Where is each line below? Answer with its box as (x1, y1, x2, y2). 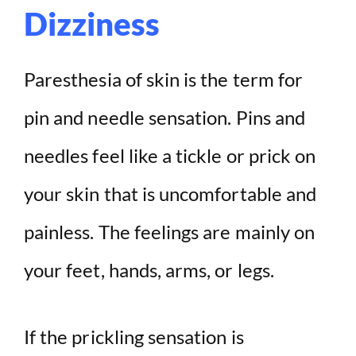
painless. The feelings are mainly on (24, 220, 315, 244)
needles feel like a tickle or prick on (24, 144, 316, 168)
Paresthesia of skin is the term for (24, 68, 304, 91)
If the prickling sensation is (24, 325, 244, 349)
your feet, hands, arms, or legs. (24, 258, 274, 282)
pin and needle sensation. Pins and (24, 106, 306, 130)
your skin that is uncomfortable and (24, 182, 317, 206)
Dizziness (24, 5, 161, 44)
